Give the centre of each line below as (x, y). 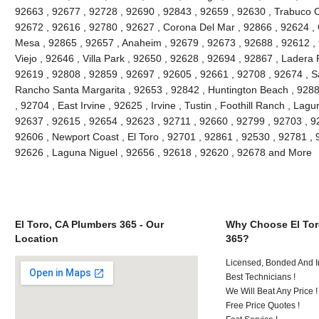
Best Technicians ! (261, 277)
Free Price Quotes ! (263, 305)
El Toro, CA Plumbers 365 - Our (89, 224)
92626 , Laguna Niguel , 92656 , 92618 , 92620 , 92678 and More (163, 152)
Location (36, 238)
